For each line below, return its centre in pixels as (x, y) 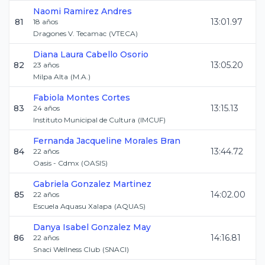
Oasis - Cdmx (56, 163)
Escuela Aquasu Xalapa (72, 206)
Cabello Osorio (117, 54)
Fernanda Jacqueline (77, 141)
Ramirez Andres (98, 11)
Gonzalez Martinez (111, 184)
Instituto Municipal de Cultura (84, 120)
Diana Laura (58, 54)
